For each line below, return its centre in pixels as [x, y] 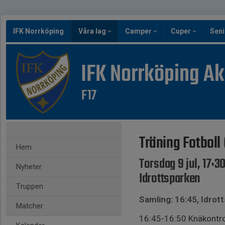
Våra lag [93, 31]
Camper [139, 31]
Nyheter [29, 167]
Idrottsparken [170, 179]
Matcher [30, 206]
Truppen [30, 186]
